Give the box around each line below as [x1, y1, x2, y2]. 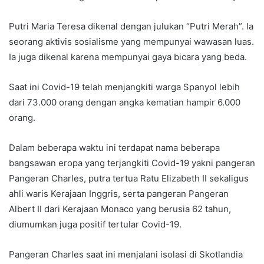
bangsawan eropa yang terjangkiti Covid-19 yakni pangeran [9, 157, 255, 169]
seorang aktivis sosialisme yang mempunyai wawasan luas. [9, 35, 254, 47]
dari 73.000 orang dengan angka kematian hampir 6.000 [9, 96, 240, 108]
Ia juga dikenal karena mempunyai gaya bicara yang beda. [9, 51, 247, 62]
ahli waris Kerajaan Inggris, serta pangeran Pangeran [9, 187, 229, 199]
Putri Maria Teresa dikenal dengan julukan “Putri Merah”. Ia [9, 20, 253, 32]
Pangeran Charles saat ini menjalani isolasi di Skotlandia [9, 248, 243, 260]
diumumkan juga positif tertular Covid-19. [9, 218, 181, 230]
